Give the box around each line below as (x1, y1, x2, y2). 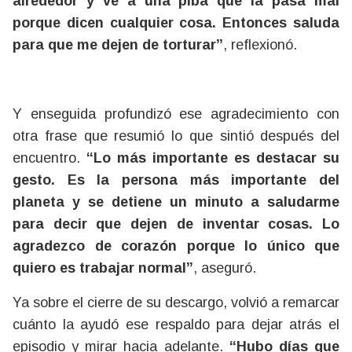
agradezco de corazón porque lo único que (13, 238, 339, 254)
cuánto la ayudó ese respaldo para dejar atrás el (13, 317, 339, 332)
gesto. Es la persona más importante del (13, 172, 339, 188)
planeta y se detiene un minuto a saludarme (13, 194, 339, 210)
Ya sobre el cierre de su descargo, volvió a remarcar (13, 295, 339, 310)
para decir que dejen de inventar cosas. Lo (13, 216, 339, 232)
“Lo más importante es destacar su (86, 150, 339, 166)
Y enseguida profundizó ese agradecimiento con (13, 106, 339, 122)
